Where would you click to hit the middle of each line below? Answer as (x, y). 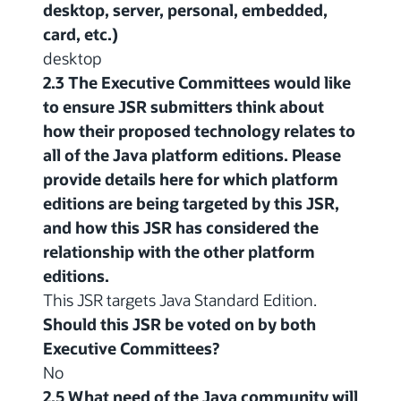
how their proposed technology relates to (199, 131)
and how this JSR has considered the (181, 228)
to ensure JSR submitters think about (183, 107)
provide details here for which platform (191, 179)
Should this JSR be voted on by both (179, 324)
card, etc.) (81, 34)
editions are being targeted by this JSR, (191, 204)
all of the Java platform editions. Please (192, 155)
